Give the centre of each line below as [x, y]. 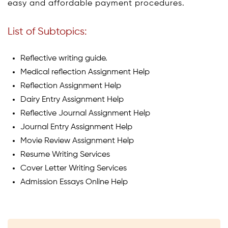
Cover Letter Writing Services [74, 168]
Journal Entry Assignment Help [76, 127]
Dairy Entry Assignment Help [72, 99]
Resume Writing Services [65, 154]
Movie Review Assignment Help [77, 141]
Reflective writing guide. [64, 58]
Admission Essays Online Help [74, 182]
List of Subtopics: [47, 32]
